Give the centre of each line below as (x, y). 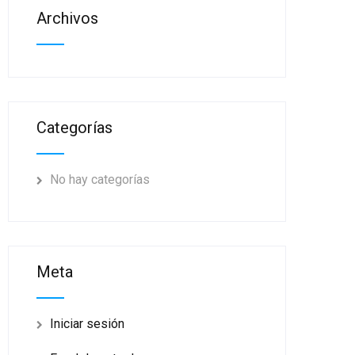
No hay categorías (100, 179)
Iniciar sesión (88, 324)
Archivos (68, 18)
